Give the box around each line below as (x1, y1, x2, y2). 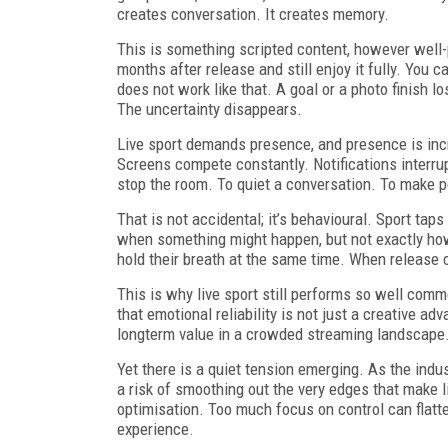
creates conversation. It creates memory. (117, 3, 389, 24)
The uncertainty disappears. (117, 98, 302, 119)
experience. (117, 418, 194, 439)
